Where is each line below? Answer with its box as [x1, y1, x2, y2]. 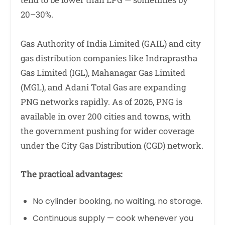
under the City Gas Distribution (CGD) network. [21, 139, 203, 151]
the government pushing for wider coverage [21, 125, 194, 137]
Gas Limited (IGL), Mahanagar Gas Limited [21, 66, 185, 78]
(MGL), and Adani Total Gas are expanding [21, 81, 186, 93]
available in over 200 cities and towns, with [21, 110, 191, 122]
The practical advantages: [21, 168, 122, 180]
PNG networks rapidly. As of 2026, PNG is [21, 95, 182, 107]
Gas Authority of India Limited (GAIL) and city [21, 37, 201, 49]
